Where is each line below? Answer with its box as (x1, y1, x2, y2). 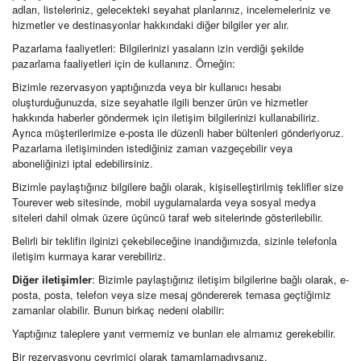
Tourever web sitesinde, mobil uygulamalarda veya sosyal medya (12, 194, 316, 210)
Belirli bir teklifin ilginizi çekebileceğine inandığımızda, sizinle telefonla (12, 233, 337, 248)
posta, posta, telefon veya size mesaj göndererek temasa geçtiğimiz (12, 287, 331, 302)
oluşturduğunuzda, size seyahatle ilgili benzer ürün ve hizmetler (12, 94, 308, 110)
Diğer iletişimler (12, 272, 92, 287)
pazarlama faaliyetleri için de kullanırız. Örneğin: (12, 56, 235, 71)
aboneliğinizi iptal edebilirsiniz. (12, 156, 153, 171)
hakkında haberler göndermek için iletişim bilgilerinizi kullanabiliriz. (12, 110, 320, 125)
